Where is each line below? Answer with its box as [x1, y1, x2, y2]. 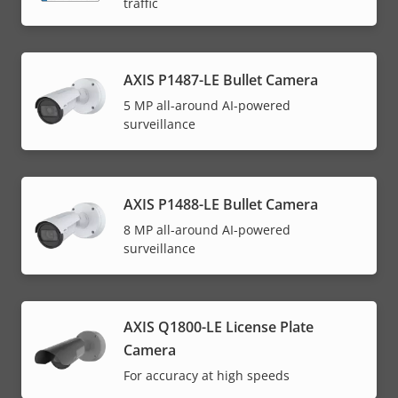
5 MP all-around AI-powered [123, 97, 291, 115]
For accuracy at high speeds [123, 366, 290, 384]
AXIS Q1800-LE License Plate [123, 316, 314, 337]
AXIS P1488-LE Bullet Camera [123, 195, 318, 215]
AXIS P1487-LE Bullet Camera [123, 70, 318, 91]
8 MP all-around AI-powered [123, 221, 291, 239]
